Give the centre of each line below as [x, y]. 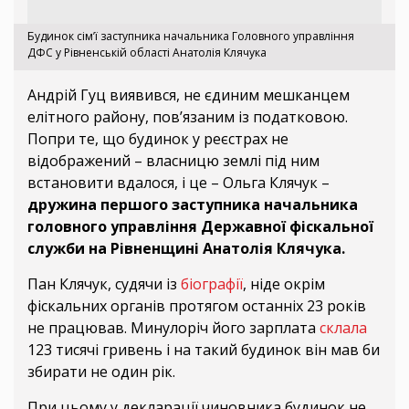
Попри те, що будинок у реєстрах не [158, 139]
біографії [212, 284]
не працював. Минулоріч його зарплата [173, 328]
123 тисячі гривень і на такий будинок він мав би [204, 350]
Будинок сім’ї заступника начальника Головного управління [191, 37]
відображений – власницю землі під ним [173, 161]
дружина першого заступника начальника [193, 205]
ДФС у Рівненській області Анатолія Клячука [147, 53]
